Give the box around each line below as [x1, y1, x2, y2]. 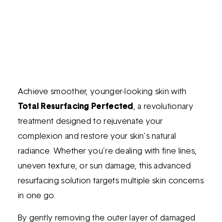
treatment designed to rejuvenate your [17, 118, 163, 126]
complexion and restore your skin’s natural [17, 133, 176, 141]
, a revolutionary [133, 103, 193, 111]
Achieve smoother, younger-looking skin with [17, 88, 187, 97]
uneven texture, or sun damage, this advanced [17, 163, 191, 171]
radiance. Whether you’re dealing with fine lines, [17, 148, 197, 156]
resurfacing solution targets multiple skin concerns [17, 177, 204, 186]
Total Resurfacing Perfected [17, 103, 133, 111]
